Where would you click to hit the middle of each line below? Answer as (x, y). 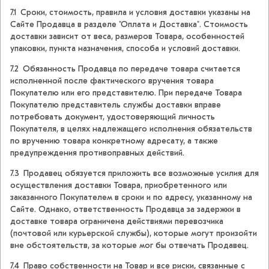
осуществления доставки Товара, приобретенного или (119, 186)
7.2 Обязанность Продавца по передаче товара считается (125, 69)
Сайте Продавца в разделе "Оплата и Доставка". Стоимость (129, 25)
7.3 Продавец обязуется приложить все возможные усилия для (134, 174)
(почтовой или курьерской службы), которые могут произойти (134, 234)
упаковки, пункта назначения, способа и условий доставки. (125, 49)
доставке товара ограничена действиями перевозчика (117, 222)
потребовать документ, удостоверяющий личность (113, 117)
